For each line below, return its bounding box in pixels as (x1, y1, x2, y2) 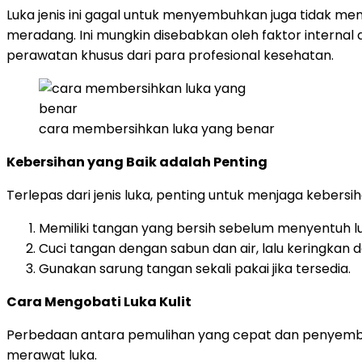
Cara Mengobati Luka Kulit (6, 292, 192, 311)
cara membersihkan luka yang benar (39, 119, 275, 138)
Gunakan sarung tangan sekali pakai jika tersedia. (39, 259, 351, 278)
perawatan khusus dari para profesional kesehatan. (6, 45, 334, 65)
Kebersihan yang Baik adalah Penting (6, 152, 267, 171)
